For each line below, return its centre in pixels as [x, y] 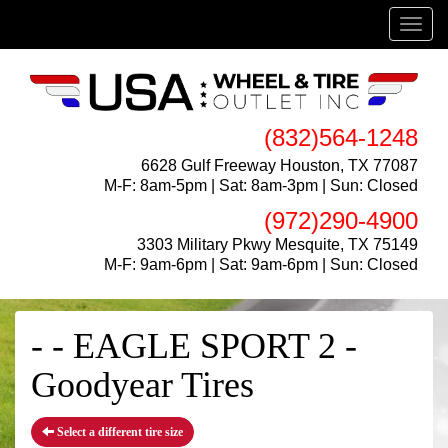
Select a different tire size [118, 431]
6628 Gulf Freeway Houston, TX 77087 [279, 165]
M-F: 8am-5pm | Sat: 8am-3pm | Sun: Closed [261, 185]
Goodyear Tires [142, 384]
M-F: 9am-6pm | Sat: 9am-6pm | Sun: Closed [261, 264]
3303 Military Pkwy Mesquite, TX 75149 [277, 244]
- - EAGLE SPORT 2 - [194, 345]
